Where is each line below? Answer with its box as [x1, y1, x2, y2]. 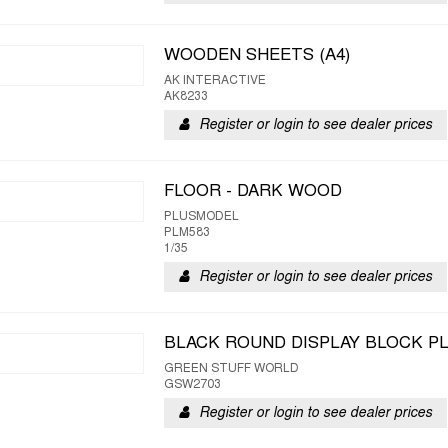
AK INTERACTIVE [164, 75, 266, 87]
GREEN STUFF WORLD [164, 363, 299, 375]
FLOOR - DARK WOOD [164, 184, 342, 200]
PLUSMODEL [164, 211, 239, 223]
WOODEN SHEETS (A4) [164, 48, 350, 64]
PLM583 [164, 227, 210, 239]
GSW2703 [164, 379, 221, 391]
